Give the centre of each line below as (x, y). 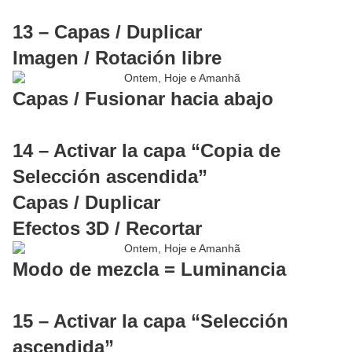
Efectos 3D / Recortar (107, 229)
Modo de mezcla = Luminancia (149, 269)
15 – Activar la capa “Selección (150, 321)
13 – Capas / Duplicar (107, 32)
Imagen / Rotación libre (117, 58)
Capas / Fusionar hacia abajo (143, 99)
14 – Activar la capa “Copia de (147, 151)
